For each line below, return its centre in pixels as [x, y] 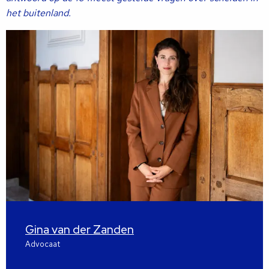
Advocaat [43, 244]
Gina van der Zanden [80, 230]
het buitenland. [38, 13]
